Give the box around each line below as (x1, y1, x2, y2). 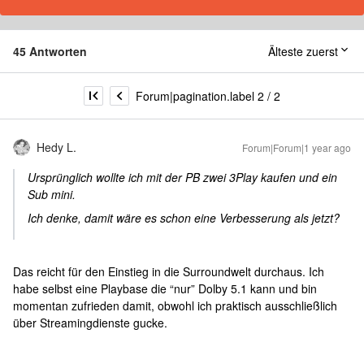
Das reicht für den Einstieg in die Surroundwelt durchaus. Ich (13, 263, 324, 279)
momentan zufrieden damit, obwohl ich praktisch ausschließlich (13, 297, 337, 314)
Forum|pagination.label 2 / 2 (136, 87, 280, 104)
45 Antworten (13, 43, 87, 59)
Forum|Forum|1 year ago (242, 141, 351, 154)
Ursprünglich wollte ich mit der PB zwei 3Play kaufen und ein (28, 169, 337, 185)
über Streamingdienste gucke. (13, 314, 167, 331)
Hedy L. (37, 139, 76, 155)
